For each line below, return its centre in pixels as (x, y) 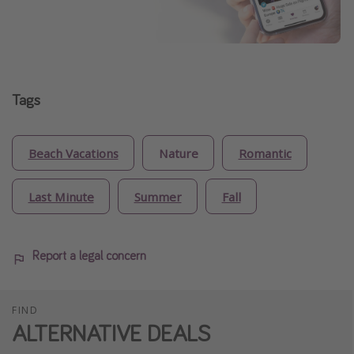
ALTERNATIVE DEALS (111, 332)
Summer (158, 196)
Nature (178, 153)
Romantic (265, 153)
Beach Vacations (73, 153)
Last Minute (61, 196)
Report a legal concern (89, 256)
